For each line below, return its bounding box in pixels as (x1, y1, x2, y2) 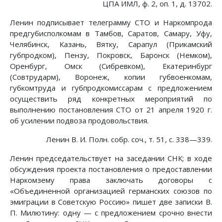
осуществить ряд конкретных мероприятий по (10, 94, 212, 104)
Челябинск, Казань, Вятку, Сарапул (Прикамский (10, 39, 212, 50)
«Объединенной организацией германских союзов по (10, 186, 212, 196)
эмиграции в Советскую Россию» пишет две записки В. (10, 197, 212, 207)
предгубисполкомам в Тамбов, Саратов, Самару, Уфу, (10, 28, 212, 39)
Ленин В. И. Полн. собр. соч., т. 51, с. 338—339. (46, 134, 212, 145)
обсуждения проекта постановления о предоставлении (10, 164, 212, 174)
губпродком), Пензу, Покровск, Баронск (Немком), (10, 50, 212, 60)
